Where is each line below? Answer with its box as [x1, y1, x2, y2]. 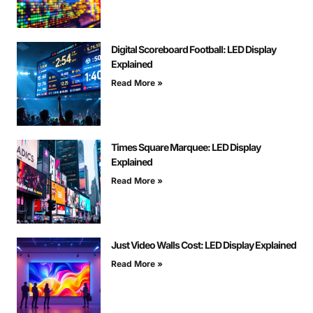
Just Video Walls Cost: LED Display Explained [111, 238, 296, 251]
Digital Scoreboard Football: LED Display [111, 43, 276, 55]
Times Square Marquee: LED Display [111, 140, 261, 153]
